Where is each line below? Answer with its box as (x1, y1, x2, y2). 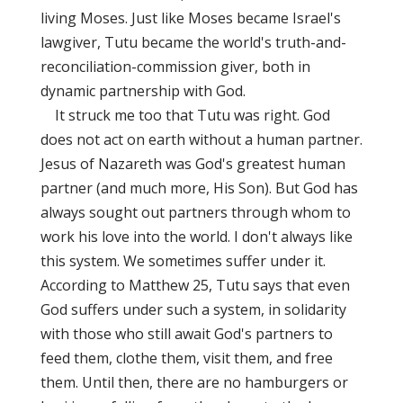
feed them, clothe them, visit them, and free (40, 348, 333, 368)
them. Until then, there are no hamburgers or (40, 372, 348, 392)
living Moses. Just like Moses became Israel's (40, 8, 341, 28)
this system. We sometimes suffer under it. (40, 251, 326, 271)
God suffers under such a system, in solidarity (40, 300, 346, 319)
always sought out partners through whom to (40, 202, 351, 222)
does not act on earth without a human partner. (40, 130, 363, 149)
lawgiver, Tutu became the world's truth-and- (40, 32, 346, 52)
